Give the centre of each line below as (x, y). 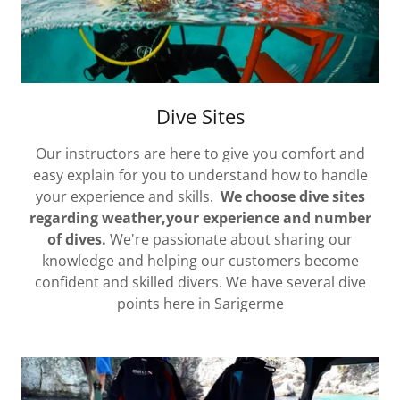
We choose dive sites (292, 196)
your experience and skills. (128, 196)
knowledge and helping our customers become (200, 260)
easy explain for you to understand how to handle (200, 175)
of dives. (77, 239)
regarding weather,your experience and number (200, 217)
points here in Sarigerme (200, 303)
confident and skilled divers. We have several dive (200, 282)
